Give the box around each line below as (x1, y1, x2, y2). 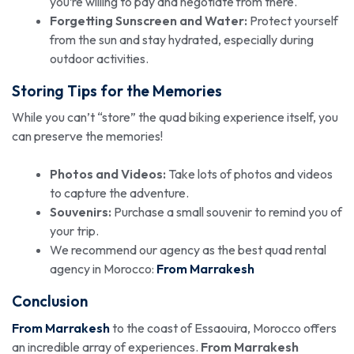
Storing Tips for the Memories (12, 81, 222, 101)
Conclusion (12, 292, 88, 311)
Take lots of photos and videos (166, 166, 333, 183)
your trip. (50, 223, 99, 239)
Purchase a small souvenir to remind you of (111, 204, 342, 220)
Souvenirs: (50, 204, 111, 220)
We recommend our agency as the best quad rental (50, 242, 326, 258)
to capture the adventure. (50, 185, 189, 201)
